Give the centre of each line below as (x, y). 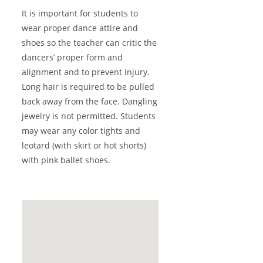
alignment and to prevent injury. (86, 72)
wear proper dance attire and (80, 28)
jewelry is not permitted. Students (89, 116)
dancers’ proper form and (73, 57)
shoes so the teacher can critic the (90, 43)
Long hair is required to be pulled (88, 87)
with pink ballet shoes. (66, 160)
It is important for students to (80, 13)
